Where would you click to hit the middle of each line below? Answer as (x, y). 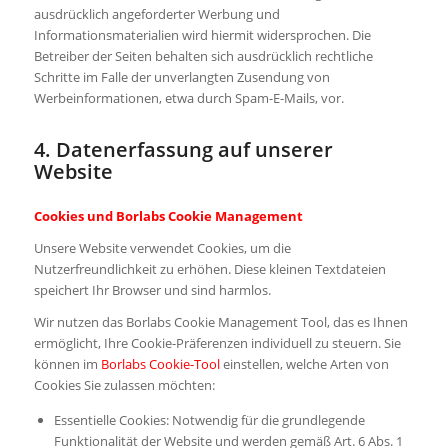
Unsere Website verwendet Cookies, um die (162, 247)
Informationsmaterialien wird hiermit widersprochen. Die (202, 34)
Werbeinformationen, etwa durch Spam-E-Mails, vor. (188, 97)
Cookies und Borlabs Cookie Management (168, 215)
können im (67, 363)
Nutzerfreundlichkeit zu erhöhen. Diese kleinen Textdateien (209, 268)
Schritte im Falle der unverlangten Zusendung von (181, 76)
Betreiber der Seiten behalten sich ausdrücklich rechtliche (203, 55)
